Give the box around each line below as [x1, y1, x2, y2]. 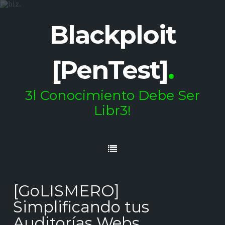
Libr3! [94, 102, 131, 119]
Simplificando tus [13, 197, 150, 216]
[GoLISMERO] [13, 181, 120, 200]
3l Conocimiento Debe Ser [25, 87, 200, 103]
